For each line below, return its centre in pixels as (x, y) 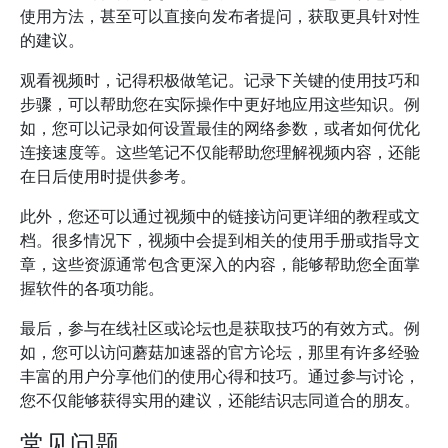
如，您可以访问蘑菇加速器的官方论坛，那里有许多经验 (220, 352)
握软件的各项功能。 (92, 288)
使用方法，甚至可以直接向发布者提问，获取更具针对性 (220, 16)
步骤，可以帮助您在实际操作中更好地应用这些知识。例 (220, 104)
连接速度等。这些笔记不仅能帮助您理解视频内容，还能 (220, 152)
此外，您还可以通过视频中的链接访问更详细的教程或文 (220, 216)
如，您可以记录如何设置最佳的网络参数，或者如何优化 (220, 128)
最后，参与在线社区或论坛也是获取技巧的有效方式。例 (220, 328)
